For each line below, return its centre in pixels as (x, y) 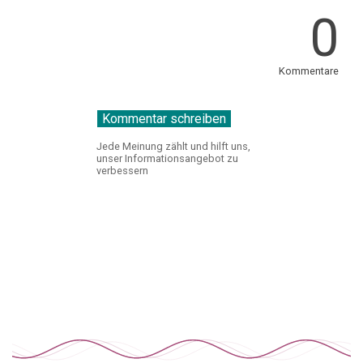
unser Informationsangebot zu (167, 159)
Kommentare (308, 71)
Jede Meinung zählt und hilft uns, (173, 147)
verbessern (122, 171)
